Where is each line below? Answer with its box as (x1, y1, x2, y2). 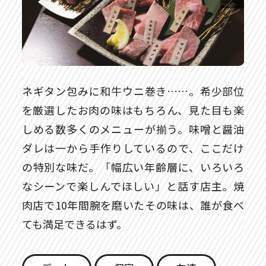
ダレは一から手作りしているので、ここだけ (21, 140, 245, 156)
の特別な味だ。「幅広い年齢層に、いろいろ (21, 159, 245, 175)
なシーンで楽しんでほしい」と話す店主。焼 (21, 178, 245, 194)
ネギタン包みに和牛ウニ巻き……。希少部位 (21, 83, 245, 99)
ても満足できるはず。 (21, 216, 127, 232)
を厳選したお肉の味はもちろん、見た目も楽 (21, 102, 245, 118)
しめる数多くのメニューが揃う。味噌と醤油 (21, 121, 245, 137)
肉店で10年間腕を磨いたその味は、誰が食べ (21, 197, 245, 213)
